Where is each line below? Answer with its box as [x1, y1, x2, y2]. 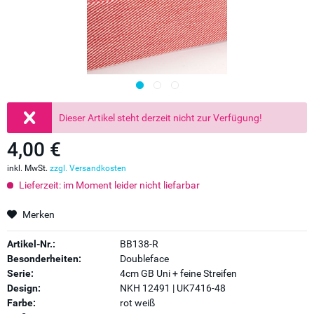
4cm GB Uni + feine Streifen [119, 268, 237, 279]
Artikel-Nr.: [7, 238, 55, 250]
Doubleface [119, 253, 169, 264]
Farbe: [7, 297, 36, 308]
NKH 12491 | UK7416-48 [119, 282, 226, 294]
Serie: [7, 268, 34, 279]
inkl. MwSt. [7, 163, 50, 173]
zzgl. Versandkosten [50, 163, 126, 173]
